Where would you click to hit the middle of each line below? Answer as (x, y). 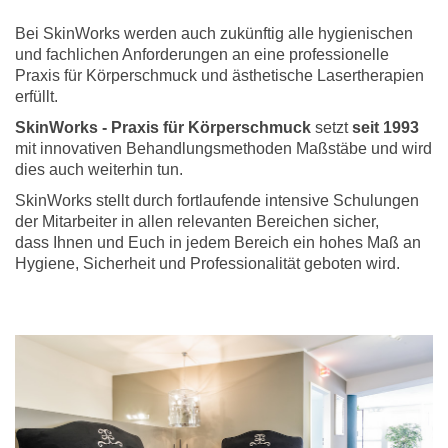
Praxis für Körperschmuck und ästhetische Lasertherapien (219, 75)
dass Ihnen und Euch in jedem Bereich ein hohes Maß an (218, 242)
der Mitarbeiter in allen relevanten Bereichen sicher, (197, 221)
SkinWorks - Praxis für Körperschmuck (163, 127)
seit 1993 (385, 127)
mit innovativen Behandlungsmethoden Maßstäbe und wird (223, 148)
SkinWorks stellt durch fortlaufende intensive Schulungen (217, 200)
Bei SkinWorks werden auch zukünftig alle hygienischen (214, 33)
